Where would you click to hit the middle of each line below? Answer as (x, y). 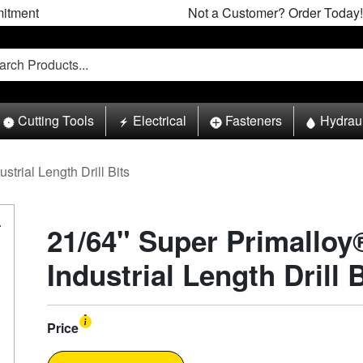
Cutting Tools (56, 121)
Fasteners (253, 121)
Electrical (159, 121)
